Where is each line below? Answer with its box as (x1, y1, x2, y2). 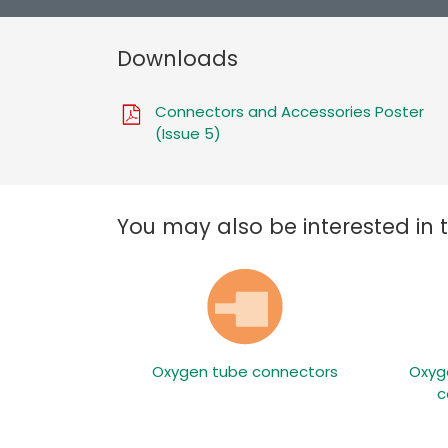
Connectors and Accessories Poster (155, 101, 424, 122)
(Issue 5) (155, 123, 221, 144)
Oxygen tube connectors (151, 361, 338, 382)
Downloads (117, 44, 238, 73)
